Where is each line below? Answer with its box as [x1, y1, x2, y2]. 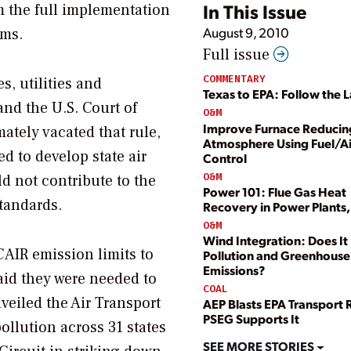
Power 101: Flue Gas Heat [203, 183, 346, 200]
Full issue [203, 45, 273, 66]
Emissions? [203, 262, 265, 279]
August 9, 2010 [203, 24, 289, 42]
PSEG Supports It [203, 310, 299, 327]
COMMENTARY [203, 72, 266, 86]
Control [203, 149, 247, 166]
